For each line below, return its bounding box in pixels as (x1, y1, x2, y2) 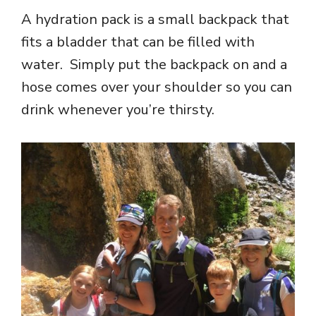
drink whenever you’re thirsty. (21, 100, 214, 120)
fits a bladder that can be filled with (21, 32, 255, 52)
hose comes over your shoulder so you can (21, 78, 292, 97)
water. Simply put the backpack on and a (21, 55, 287, 75)
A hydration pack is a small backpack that (21, 10, 289, 30)
